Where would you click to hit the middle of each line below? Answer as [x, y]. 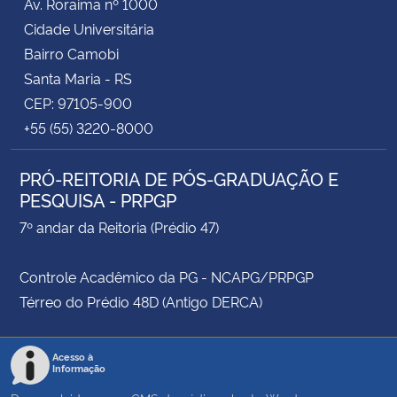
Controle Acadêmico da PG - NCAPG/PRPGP [167, 276]
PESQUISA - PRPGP [98, 199]
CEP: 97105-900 [78, 102]
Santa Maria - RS [78, 78]
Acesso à [73, 356]
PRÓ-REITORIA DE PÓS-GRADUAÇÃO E [179, 178]
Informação [79, 368]
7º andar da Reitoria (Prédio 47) [119, 226]
